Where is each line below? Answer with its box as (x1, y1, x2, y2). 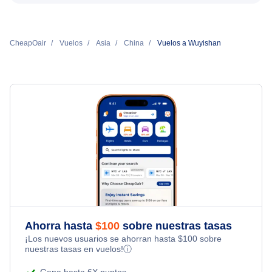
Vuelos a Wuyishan (157, 39, 221, 48)
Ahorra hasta (25, 220, 95, 233)
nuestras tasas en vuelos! (25, 244, 123, 254)
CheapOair (10, 39, 46, 48)
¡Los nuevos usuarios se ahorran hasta (25, 234, 178, 244)
